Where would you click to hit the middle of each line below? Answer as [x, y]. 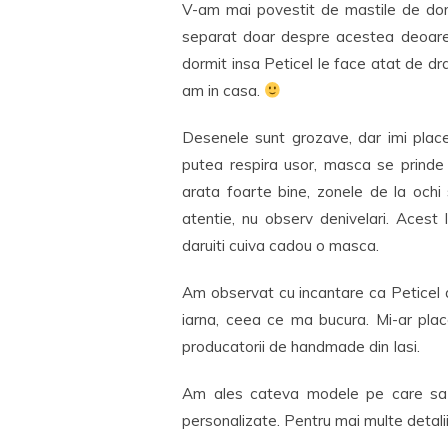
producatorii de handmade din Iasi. [301, 346]
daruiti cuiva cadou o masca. [280, 245]
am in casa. [223, 90]
